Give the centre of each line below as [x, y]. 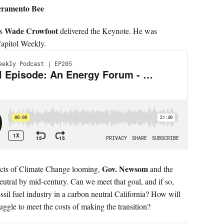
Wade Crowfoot [32, 31]
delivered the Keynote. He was [108, 31]
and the [161, 169]
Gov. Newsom [126, 169]
